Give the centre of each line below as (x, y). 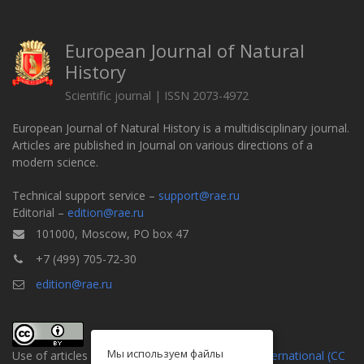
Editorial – (40, 213)
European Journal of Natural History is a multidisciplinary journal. (181, 128)
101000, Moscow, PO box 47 (110, 234)
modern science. (55, 162)
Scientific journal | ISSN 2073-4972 (157, 96)
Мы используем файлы (165, 353)
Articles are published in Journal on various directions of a (162, 145)
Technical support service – (85, 196)
